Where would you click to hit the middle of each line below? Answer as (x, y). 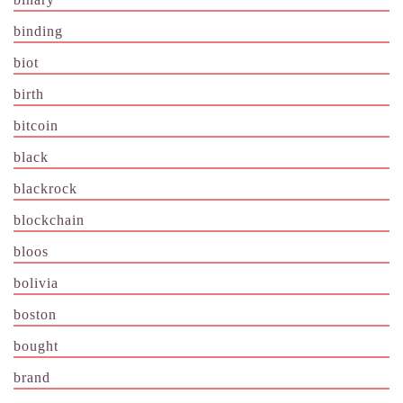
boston (35, 314)
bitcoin (36, 125)
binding (38, 31)
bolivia (36, 282)
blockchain (49, 219)
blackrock (45, 188)
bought (36, 345)
